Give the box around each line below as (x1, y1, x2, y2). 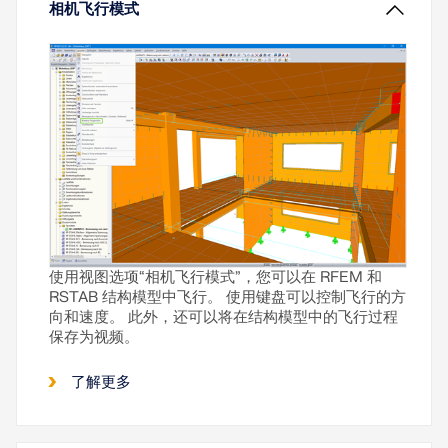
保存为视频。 (49, 327, 139, 347)
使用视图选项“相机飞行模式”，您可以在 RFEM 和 (49, 267, 382, 287)
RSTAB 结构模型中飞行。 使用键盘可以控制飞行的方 (49, 287, 406, 307)
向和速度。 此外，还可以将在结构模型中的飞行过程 (49, 307, 398, 327)
